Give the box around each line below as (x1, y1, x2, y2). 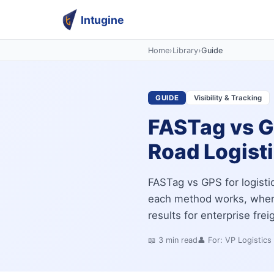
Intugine (81, 13, 124, 26)
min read (163, 235, 198, 245)
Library (172, 45, 198, 55)
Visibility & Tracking (194, 94, 262, 103)
